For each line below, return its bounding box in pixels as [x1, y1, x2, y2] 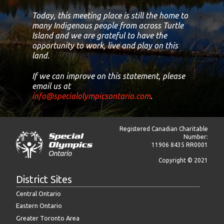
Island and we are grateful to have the [32, 30, 167, 40]
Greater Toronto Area [16, 214, 79, 222]
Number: [183, 133, 208, 140]
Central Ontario [16, 189, 61, 197]
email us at [32, 81, 70, 90]
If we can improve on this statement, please [32, 71, 185, 80]
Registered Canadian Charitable [119, 125, 208, 132]
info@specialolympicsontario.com [32, 91, 150, 100]
